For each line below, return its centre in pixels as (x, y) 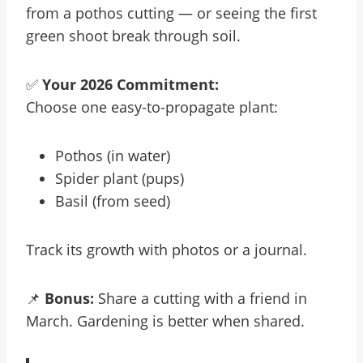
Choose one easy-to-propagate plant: (152, 107)
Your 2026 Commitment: (130, 84)
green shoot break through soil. (133, 36)
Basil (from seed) (113, 201)
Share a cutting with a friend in (201, 298)
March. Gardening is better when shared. (165, 321)
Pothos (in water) (113, 156)
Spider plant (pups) (120, 178)
